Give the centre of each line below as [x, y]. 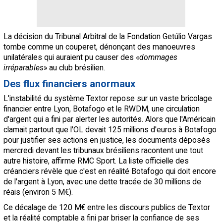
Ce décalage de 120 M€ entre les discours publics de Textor [107, 208]
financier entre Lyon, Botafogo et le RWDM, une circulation [102, 109]
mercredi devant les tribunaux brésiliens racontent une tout [103, 151]
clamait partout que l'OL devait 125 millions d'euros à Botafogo [110, 130]
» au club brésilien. [74, 68]
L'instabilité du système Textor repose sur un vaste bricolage [108, 99]
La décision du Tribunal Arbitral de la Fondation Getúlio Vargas [108, 37]
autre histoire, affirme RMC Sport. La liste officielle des [96, 161]
